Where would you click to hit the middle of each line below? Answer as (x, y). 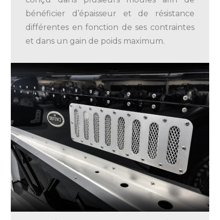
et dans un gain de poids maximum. (96, 41)
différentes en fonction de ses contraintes (110, 27)
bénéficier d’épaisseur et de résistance (110, 14)
